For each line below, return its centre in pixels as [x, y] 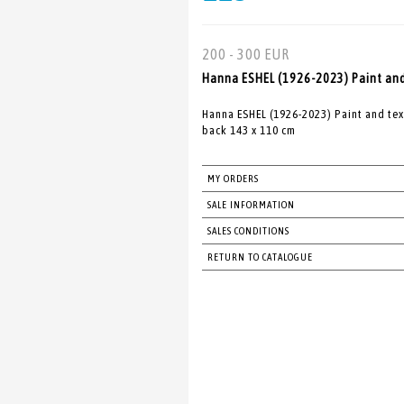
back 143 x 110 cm [249, 130]
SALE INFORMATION [251, 205]
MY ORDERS [233, 179]
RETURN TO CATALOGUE [260, 257]
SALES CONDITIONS [248, 231]
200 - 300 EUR [246, 54]
